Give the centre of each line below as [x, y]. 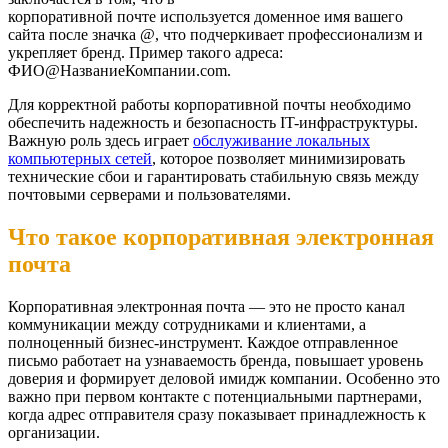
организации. [54, 432]
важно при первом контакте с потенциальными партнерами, [215, 396]
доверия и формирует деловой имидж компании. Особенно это [224, 378]
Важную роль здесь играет [100, 140]
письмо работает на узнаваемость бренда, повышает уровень [215, 360]
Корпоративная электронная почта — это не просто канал [206, 306]
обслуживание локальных [281, 140]
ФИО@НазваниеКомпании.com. [119, 70]
